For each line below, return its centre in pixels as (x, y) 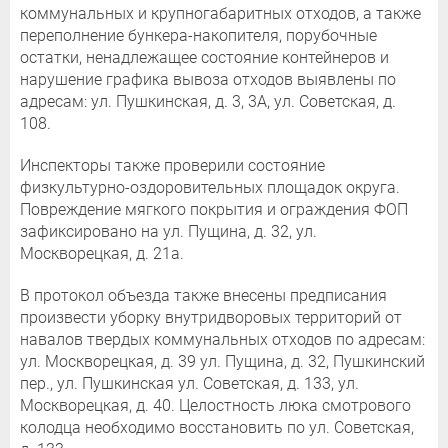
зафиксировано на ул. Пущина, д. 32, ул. (168, 231)
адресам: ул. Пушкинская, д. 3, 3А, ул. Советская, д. (208, 101)
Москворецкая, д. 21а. (102, 253)
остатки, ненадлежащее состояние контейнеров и (204, 57)
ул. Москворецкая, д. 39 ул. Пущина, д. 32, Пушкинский (222, 361)
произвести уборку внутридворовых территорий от (211, 317)
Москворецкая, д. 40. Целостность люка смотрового (215, 405)
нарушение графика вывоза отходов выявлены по (208, 79)
